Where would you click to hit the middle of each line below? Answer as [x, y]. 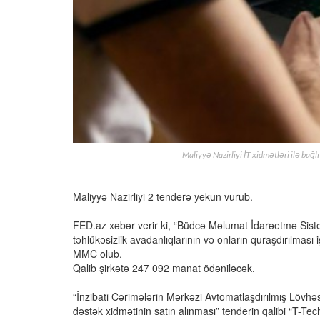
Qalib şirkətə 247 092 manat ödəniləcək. [164, 268]
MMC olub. [97, 254]
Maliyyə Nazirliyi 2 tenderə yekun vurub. [163, 197]
